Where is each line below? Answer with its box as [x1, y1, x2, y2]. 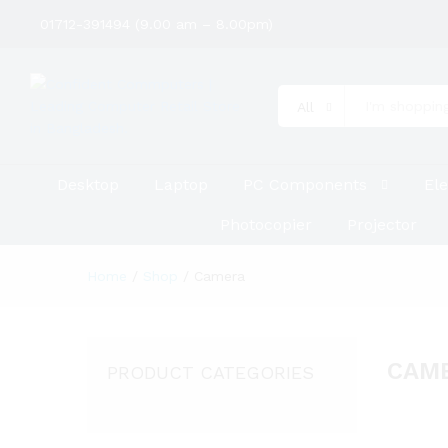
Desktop [56, 175, 119, 194]
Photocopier [219, 215, 312, 234]
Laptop [153, 175, 208, 194]
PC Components [242, 175, 367, 194]
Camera [194, 268, 245, 284]
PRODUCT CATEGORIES [107, 362, 314, 383]
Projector [346, 215, 417, 234]
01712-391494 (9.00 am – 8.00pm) [30, 16, 273, 32]
